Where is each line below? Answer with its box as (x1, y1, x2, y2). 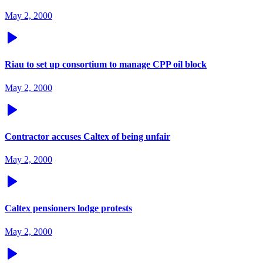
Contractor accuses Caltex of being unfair (5, 131, 170, 141)
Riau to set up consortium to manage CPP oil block (5, 59, 207, 70)
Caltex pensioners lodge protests (5, 203, 132, 214)
